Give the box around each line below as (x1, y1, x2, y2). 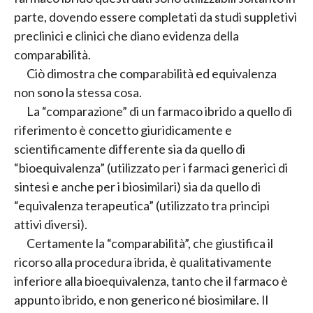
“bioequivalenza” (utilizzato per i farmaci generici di (14, 160, 288, 176)
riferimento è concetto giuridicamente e (14, 122, 232, 138)
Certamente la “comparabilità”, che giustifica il (27, 235, 273, 252)
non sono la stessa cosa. (14, 85, 142, 101)
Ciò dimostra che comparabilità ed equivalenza (27, 66, 277, 82)
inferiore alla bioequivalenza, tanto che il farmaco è (14, 273, 288, 289)
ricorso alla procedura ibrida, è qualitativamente (14, 254, 272, 270)
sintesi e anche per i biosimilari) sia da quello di (14, 179, 261, 195)
